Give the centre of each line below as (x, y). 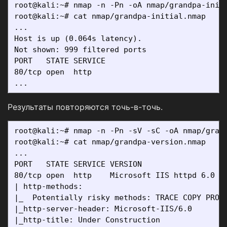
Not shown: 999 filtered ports (80, 50)
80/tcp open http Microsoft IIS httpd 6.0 (115, 176)
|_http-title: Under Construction (87, 220)
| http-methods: (51, 187)
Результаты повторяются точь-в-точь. (85, 107)
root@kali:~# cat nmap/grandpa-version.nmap (110, 142)
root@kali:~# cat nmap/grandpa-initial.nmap (110, 16)
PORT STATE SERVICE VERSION (78, 164)
